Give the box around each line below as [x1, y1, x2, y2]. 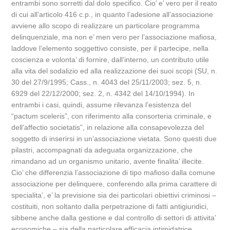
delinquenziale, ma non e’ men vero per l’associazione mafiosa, [11, 33, 217, 41]
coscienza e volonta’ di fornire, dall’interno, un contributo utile [11, 55, 209, 64]
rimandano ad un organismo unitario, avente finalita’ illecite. [11, 157, 204, 165]
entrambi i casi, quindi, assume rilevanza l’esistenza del [11, 101, 191, 109]
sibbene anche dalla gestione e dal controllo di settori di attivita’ [11, 214, 216, 222]
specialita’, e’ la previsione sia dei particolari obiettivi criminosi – [11, 191, 217, 199]
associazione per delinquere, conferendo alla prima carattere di [11, 180, 217, 188]
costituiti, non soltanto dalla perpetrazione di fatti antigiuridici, [11, 202, 209, 210]
